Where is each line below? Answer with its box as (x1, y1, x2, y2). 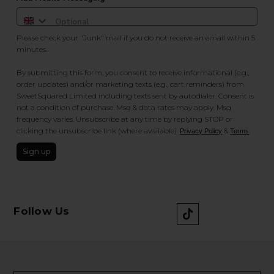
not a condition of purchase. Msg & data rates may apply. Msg (17, 102, 232, 112)
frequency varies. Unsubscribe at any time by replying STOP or (17, 114, 234, 124)
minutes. (17, 44, 50, 54)
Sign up (23, 146, 51, 156)
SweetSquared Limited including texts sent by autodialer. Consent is (17, 91, 254, 100)
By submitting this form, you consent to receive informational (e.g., (17, 67, 250, 77)
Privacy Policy (180, 127, 223, 135)
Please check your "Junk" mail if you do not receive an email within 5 (17, 32, 256, 42)
